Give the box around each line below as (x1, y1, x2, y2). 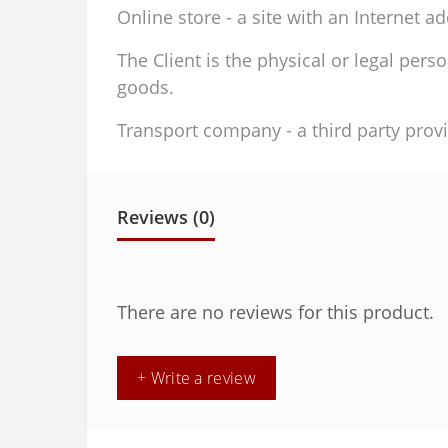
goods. (117, 75, 174, 100)
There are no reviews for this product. (117, 300, 434, 325)
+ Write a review (137, 367, 256, 390)
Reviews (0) (117, 205, 215, 230)
